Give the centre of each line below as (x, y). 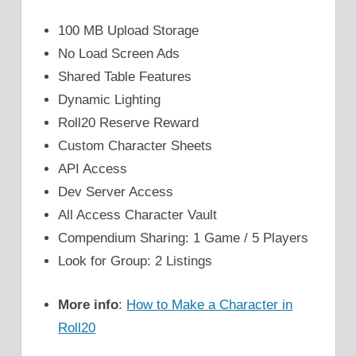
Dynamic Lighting (110, 100)
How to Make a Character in (210, 304)
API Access (93, 169)
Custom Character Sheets (135, 146)
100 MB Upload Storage (129, 31)
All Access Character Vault (138, 215)
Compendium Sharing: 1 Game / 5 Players (184, 238)
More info (89, 304)
